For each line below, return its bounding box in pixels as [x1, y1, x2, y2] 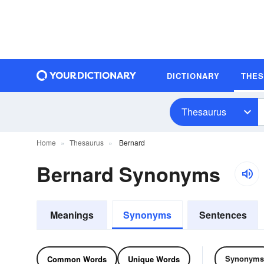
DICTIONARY [167, 70, 220, 81]
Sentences [199, 208, 247, 222]
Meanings [50, 208, 94, 222]
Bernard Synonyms [37, 160, 220, 188]
